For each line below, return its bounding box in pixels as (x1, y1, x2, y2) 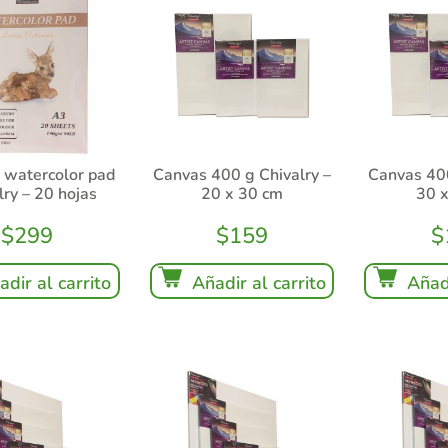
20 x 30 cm (200, 182, 283, 205)
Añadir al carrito (191, 270, 326, 295)
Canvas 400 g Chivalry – (152, 163, 331, 186)
